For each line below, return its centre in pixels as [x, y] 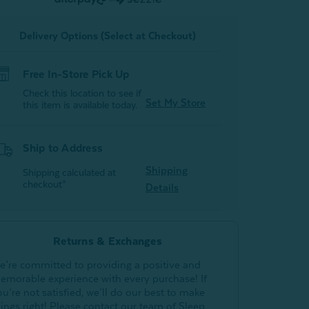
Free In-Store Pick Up [76, 74]
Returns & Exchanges [108, 241]
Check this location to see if [82, 93]
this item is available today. [80, 105]
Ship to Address [63, 148]
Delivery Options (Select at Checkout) [107, 36]
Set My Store [175, 102]
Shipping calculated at [70, 172]
